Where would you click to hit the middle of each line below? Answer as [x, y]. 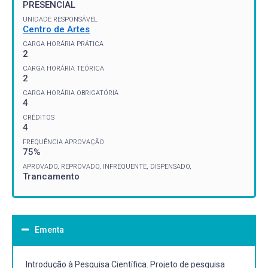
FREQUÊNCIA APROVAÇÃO [63, 142]
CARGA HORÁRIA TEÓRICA [63, 68]
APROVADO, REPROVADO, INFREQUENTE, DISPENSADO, [107, 166]
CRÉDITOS [39, 117]
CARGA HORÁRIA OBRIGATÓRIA [71, 93]
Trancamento [51, 176]
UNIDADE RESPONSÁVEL [60, 19]
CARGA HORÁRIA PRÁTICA [63, 44]
